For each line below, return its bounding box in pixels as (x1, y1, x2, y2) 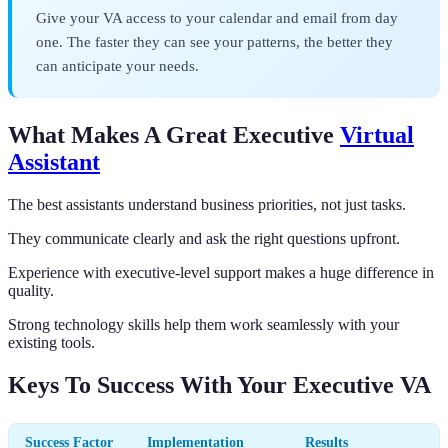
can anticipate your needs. (36, 57, 199, 75)
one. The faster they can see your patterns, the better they (36, 33, 393, 51)
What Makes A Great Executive (8, 122, 340, 149)
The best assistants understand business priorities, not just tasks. (8, 195, 406, 213)
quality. (8, 281, 54, 299)
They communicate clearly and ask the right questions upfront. (8, 229, 400, 247)
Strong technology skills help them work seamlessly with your (8, 315, 399, 333)
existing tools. (8, 333, 95, 351)
